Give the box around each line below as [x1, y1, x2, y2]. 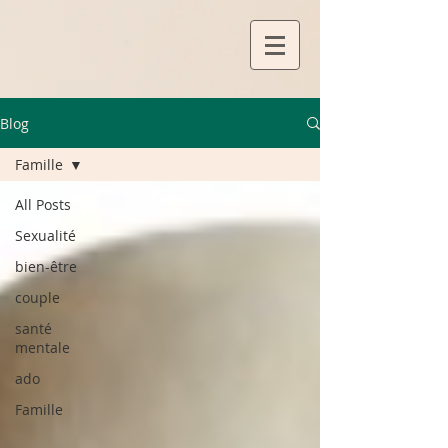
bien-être [15, 257, 77, 276]
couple [15, 288, 60, 307]
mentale [15, 338, 70, 357]
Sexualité [15, 226, 76, 245]
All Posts [15, 195, 71, 214]
